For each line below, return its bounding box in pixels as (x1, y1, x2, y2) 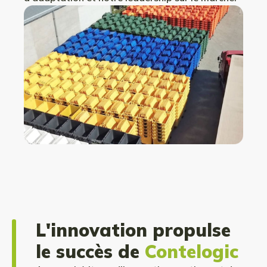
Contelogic (145, 240, 238, 263)
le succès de (36, 240, 145, 263)
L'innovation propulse (36, 218, 231, 241)
